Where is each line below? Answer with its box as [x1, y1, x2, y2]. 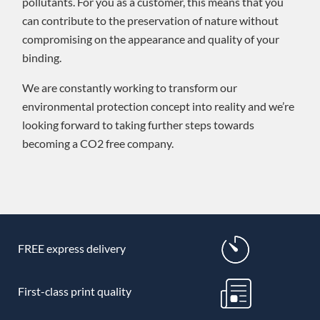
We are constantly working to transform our [22, 80, 237, 94]
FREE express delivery [17, 241, 126, 255]
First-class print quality [17, 284, 131, 298]
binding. [22, 50, 61, 64]
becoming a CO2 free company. [22, 136, 174, 150]
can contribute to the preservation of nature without [22, 13, 279, 27]
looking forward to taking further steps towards [22, 117, 254, 131]
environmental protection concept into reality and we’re [22, 99, 294, 113]
